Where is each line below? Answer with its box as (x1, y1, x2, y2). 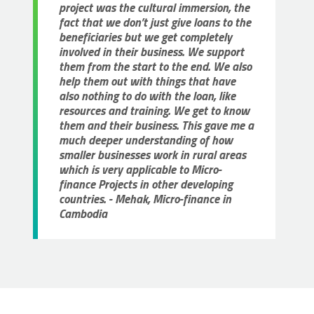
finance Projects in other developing (59, 175, 233, 194)
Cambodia (59, 205, 107, 224)
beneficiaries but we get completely (59, 28, 232, 47)
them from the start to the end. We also (59, 57, 252, 76)
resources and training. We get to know (59, 102, 250, 121)
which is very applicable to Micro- (59, 161, 221, 179)
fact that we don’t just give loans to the (59, 13, 251, 32)
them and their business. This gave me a (59, 116, 254, 135)
